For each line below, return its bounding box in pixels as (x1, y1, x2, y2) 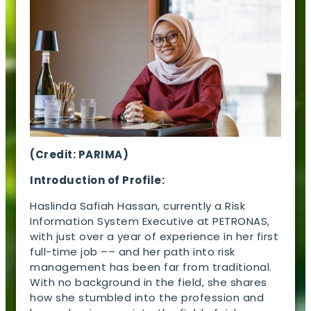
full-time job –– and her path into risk (30, 244, 235, 260)
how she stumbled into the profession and (30, 290, 264, 305)
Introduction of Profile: (30, 173, 167, 188)
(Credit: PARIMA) (30, 147, 129, 162)
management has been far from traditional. (30, 260, 272, 275)
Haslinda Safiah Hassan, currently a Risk (30, 199, 246, 214)
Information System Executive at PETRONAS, (30, 214, 270, 229)
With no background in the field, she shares (30, 275, 267, 290)
